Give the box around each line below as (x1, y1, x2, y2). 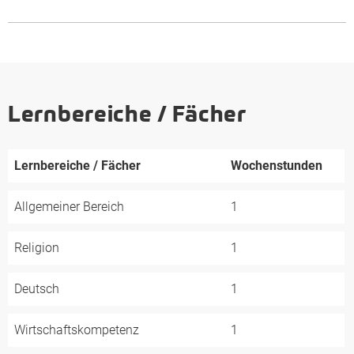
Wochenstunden (231, 158, 322, 173)
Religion (14, 240, 59, 255)
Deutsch (14, 281, 59, 296)
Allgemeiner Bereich (14, 199, 124, 214)
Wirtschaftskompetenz (14, 322, 139, 337)
